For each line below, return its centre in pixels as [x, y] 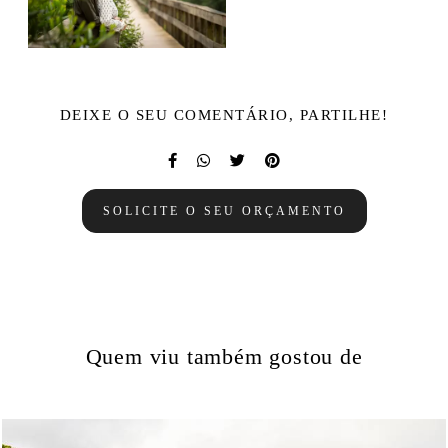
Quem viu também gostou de [224, 356]
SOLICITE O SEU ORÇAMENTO [224, 210]
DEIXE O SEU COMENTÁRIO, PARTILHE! [224, 114]
